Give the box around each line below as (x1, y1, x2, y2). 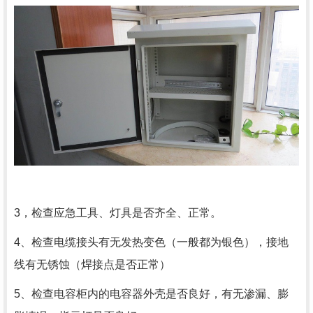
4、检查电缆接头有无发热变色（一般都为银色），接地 (14, 235, 289, 248)
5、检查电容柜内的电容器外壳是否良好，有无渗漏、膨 (14, 287, 289, 300)
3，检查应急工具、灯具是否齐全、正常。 (14, 206, 221, 219)
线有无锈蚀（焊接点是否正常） (14, 258, 170, 270)
